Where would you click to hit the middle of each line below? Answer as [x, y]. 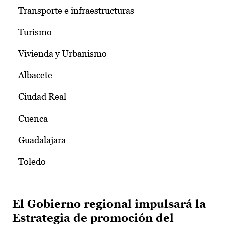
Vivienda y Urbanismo [63, 54]
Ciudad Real [42, 97]
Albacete [35, 75]
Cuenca [33, 119]
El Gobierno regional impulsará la [109, 204]
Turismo [35, 32]
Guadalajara [42, 140]
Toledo [32, 162]
